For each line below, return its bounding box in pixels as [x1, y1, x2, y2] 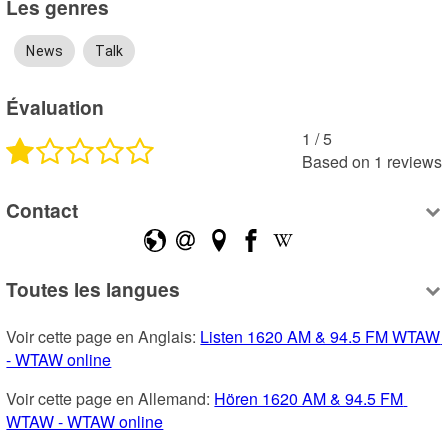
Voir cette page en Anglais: [6, 324, 201, 348]
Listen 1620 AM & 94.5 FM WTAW [200, 324, 441, 348]
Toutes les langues [6, 275, 181, 304]
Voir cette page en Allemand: [6, 386, 215, 410]
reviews [386, 150, 442, 174]
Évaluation [6, 93, 105, 122]
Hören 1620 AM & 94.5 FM [214, 386, 404, 410]
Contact [6, 195, 79, 224]
